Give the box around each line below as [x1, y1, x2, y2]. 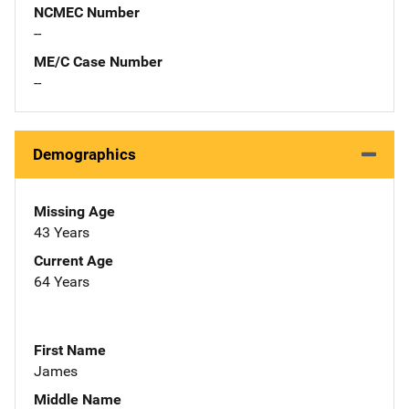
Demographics [33, 144, 136, 163]
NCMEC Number [34, 3, 140, 21]
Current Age [34, 251, 113, 269]
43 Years [34, 223, 89, 241]
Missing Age [34, 202, 115, 220]
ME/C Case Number [34, 52, 163, 70]
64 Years [34, 272, 89, 290]
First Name [34, 341, 106, 359]
